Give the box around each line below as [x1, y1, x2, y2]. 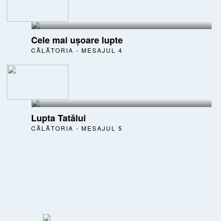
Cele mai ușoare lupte [31, 33, 123, 46]
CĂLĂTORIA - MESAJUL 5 [31, 123, 123, 132]
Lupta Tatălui [31, 111, 86, 124]
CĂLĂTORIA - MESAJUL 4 [31, 45, 123, 54]
